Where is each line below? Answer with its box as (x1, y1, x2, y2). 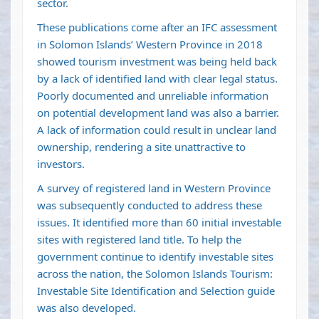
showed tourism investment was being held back (37, 54, 277, 69)
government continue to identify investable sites (37, 249, 273, 264)
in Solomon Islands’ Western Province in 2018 (37, 37, 263, 52)
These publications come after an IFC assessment (37, 20, 277, 35)
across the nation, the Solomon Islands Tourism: (37, 266, 273, 281)
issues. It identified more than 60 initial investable (37, 215, 281, 230)
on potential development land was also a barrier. (37, 105, 279, 120)
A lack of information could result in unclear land (37, 122, 276, 137)
